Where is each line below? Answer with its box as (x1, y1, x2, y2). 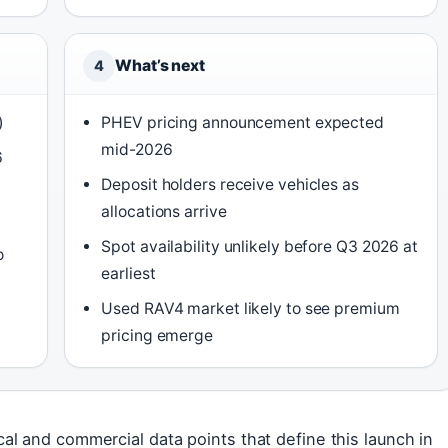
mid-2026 (101, 140, 173, 160)
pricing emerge (101, 326, 213, 346)
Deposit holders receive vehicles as (101, 175, 359, 195)
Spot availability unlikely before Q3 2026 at (101, 237, 418, 257)
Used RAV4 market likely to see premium (101, 299, 400, 319)
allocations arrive (101, 202, 227, 222)
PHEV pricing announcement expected (101, 113, 384, 133)
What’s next (115, 56, 205, 76)
